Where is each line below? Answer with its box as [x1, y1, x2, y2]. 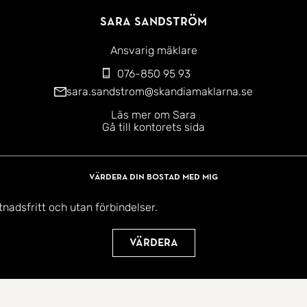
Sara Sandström [100, 15, 207, 29]
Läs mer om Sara [111, 108, 196, 122]
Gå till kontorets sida [102, 121, 205, 134]
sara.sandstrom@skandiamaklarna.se [66, 85, 253, 99]
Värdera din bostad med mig [89, 171, 218, 182]
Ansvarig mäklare [110, 44, 197, 58]
